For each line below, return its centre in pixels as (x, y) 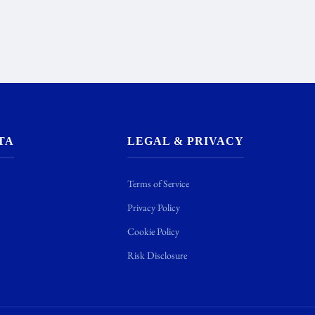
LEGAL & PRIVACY (185, 141)
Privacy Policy (153, 207)
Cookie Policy (153, 231)
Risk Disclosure (157, 255)
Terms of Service (158, 184)
